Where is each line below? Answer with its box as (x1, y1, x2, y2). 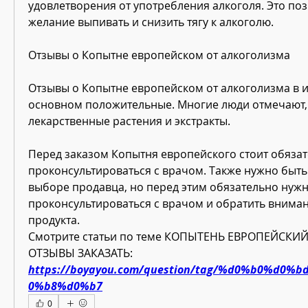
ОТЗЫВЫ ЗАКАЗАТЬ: (28, 245, 133, 261)
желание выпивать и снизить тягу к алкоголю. (28, 14, 274, 30)
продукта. (28, 212, 82, 228)
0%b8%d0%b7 (28, 278, 102, 294)
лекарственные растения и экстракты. (28, 113, 230, 129)
